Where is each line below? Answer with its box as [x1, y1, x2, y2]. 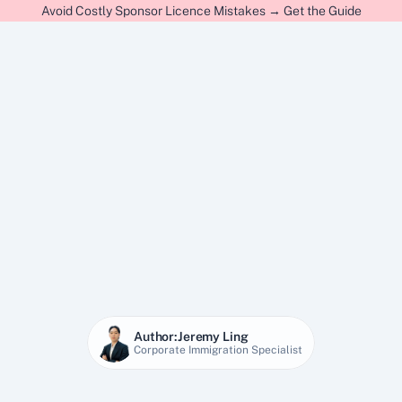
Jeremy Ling [178, 329, 249, 344]
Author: [134, 329, 179, 344]
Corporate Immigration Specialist [134, 344, 302, 356]
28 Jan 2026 [166, 371, 236, 386]
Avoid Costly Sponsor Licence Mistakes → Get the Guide [40, 4, 362, 18]
